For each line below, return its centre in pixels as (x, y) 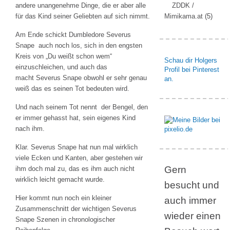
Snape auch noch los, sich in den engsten (79, 45)
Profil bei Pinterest (192, 70)
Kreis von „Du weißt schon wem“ (64, 56)
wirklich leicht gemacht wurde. (60, 179)
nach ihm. (30, 129)
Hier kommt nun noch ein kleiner (63, 198)
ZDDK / (183, 5)
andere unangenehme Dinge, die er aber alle (81, 5)
